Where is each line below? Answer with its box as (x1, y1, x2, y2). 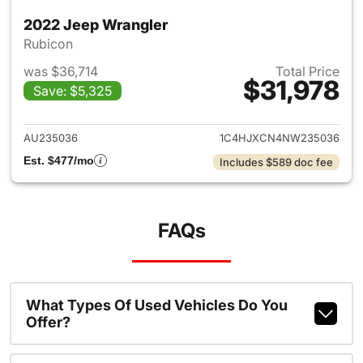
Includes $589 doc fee (220, 155, 333, 169)
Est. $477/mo (23, 153, 94, 167)
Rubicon (23, 35, 76, 52)
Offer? (25, 313, 70, 331)
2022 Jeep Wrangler (23, 15, 168, 33)
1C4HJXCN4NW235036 (220, 130, 340, 144)
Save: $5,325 (33, 82, 112, 99)
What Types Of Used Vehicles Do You (25, 296, 288, 314)
